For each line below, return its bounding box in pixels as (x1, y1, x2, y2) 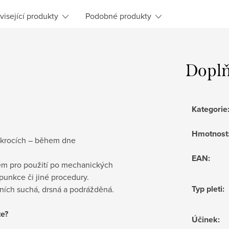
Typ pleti (192, 182, 222, 195)
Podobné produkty (85, 10, 151, 21)
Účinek (192, 213, 218, 225)
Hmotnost (192, 127, 228, 140)
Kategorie (192, 103, 227, 115)
